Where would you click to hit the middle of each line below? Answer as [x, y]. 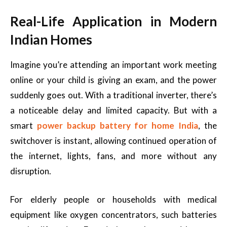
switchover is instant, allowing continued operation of [113, 141]
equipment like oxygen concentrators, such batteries [113, 215]
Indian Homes [51, 40]
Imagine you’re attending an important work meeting [113, 65]
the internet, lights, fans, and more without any [113, 156]
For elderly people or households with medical [113, 199]
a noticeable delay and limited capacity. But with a [113, 110]
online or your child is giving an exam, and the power [113, 80]
